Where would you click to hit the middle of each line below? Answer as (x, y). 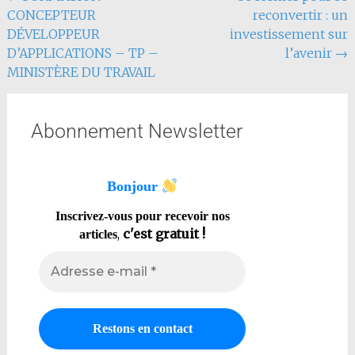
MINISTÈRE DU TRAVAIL (81, 73)
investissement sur (289, 34)
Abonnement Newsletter (136, 132)
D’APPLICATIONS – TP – (82, 53)
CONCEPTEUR (51, 15)
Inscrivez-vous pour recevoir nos (142, 216)
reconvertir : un (301, 15)
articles (99, 234)
